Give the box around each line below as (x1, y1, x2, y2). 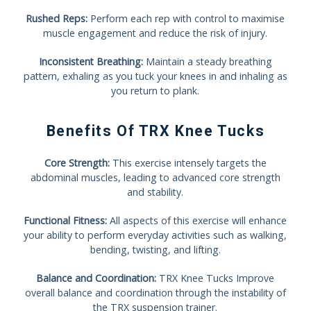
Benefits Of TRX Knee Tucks (46, 121, 265, 140)
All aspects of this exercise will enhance (107, 213, 287, 227)
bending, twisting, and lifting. (90, 242, 221, 256)
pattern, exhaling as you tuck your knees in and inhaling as (23, 69, 287, 83)
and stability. (127, 185, 184, 199)
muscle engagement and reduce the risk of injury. (43, 26, 268, 40)
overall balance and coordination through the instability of (24, 285, 286, 299)
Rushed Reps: (26, 11, 88, 25)
